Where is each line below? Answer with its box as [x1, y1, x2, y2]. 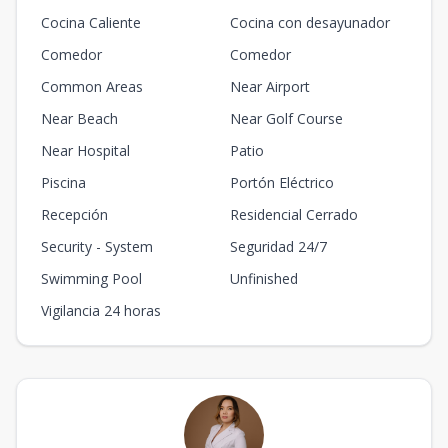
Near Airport [230, 77, 310, 96]
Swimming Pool [41, 269, 142, 288]
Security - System [41, 237, 153, 256]
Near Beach [41, 109, 118, 128]
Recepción [41, 205, 108, 224]
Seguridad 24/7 [230, 237, 327, 256]
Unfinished [230, 269, 298, 288]
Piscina [41, 173, 86, 192]
